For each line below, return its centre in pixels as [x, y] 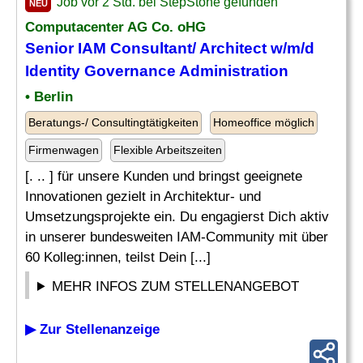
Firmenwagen [64, 150]
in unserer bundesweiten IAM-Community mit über [177, 237]
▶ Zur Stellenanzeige [92, 329]
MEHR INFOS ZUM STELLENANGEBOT [176, 286]
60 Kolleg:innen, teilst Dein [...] [118, 257]
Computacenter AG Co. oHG [115, 27]
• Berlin [49, 97]
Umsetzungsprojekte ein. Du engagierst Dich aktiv [177, 217]
